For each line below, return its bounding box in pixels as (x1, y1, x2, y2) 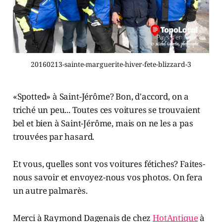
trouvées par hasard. (12, 131, 95, 143)
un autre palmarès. (12, 185, 88, 197)
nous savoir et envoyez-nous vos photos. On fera (12, 171, 203, 183)
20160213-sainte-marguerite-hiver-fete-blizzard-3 (31, 59, 191, 69)
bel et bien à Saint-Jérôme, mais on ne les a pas (12, 117, 193, 129)
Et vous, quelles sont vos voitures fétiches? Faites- (12, 158, 205, 170)
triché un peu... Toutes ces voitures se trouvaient (12, 104, 201, 116)
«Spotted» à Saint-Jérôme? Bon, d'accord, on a (12, 91, 189, 103)
